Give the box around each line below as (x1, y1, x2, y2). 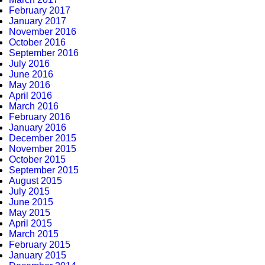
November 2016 (9, 27, 76, 37)
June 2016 (9, 69, 53, 79)
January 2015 (9, 250, 66, 260)
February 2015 (9, 240, 70, 250)
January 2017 (9, 16, 66, 26)
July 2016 (9, 59, 50, 69)
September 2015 (9, 165, 79, 175)
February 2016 (9, 112, 70, 122)
